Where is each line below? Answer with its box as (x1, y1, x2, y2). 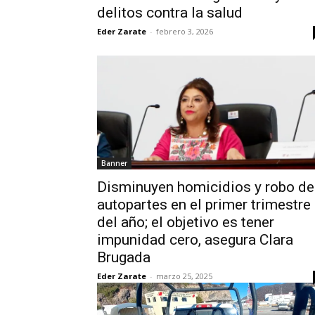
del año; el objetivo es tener (97, 214, 274, 231)
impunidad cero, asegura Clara (97, 231, 293, 248)
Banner (101, 158, 127, 168)
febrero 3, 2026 (156, 26, 213, 37)
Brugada (97, 249, 150, 266)
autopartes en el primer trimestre (97, 196, 311, 213)
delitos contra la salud (97, 4, 243, 21)
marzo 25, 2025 (156, 271, 212, 281)
